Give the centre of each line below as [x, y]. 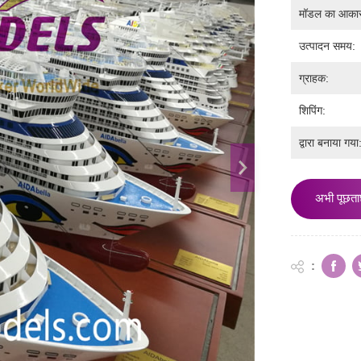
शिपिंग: [313, 111]
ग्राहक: [314, 79]
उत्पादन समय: [328, 46]
